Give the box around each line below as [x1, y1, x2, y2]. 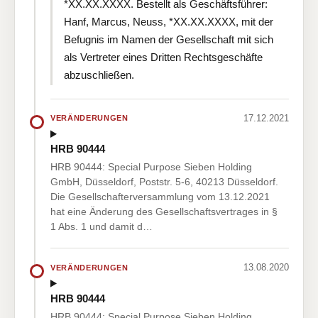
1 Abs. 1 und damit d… [50, 221, 153, 233]
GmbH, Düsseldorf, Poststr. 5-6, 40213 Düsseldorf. [50, 176, 278, 188]
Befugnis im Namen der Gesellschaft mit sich [64, 33, 273, 45]
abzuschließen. [64, 68, 134, 81]
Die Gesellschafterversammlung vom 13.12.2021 [50, 191, 270, 203]
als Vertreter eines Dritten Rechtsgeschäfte [64, 50, 263, 63]
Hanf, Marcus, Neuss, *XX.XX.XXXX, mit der [64, 15, 273, 28]
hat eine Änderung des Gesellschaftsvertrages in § [50, 206, 278, 218]
